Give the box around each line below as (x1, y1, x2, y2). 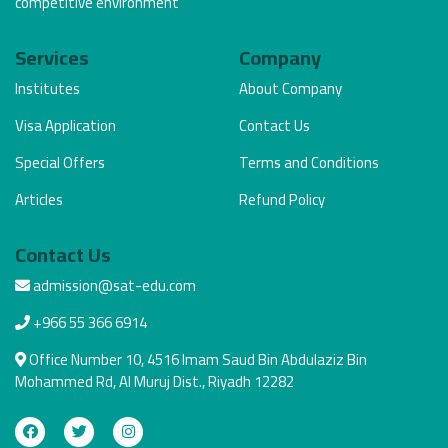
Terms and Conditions (239, 147, 379, 177)
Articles (15, 184, 63, 214)
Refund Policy (239, 184, 325, 214)
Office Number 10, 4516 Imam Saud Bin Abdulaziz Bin (26, 344, 367, 374)
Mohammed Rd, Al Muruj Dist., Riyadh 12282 (15, 366, 294, 396)
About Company (239, 73, 342, 103)
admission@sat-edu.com (33, 270, 196, 300)
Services (15, 38, 89, 76)
